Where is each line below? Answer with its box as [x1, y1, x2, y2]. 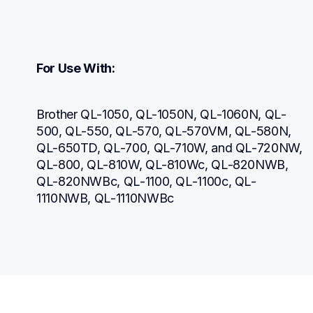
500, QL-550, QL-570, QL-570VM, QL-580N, [36, 123, 291, 138]
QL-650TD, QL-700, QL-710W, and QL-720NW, [36, 140, 303, 155]
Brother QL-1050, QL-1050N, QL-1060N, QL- [36, 106, 286, 122]
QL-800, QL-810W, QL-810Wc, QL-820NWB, [36, 156, 289, 172]
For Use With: [36, 60, 115, 75]
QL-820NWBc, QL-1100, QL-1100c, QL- [36, 173, 256, 189]
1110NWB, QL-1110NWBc [36, 190, 174, 205]
